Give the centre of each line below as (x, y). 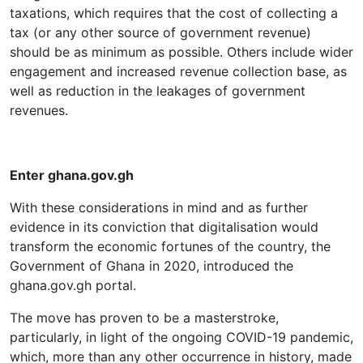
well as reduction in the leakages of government (158, 91)
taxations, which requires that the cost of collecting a (174, 13)
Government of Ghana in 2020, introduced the (152, 266)
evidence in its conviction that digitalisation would (164, 227)
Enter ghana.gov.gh (72, 175)
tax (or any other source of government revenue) (160, 32)
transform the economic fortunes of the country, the (170, 246)
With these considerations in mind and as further (159, 207)
